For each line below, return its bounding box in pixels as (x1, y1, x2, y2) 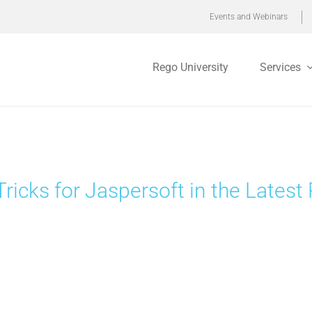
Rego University (153, 60, 229, 74)
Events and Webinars (210, 11, 288, 22)
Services (260, 60, 302, 74)
